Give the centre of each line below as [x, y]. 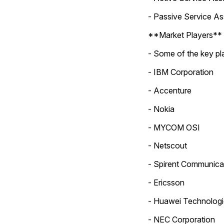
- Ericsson [166, 183]
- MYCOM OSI [174, 127]
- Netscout [167, 146]
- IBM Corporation [180, 72]
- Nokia [161, 109]
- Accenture [169, 90]
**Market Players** [185, 35]
